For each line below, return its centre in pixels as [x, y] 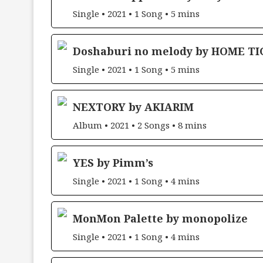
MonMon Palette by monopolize [160, 218]
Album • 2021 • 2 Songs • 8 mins [140, 125]
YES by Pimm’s [113, 162]
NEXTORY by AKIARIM [133, 107]
